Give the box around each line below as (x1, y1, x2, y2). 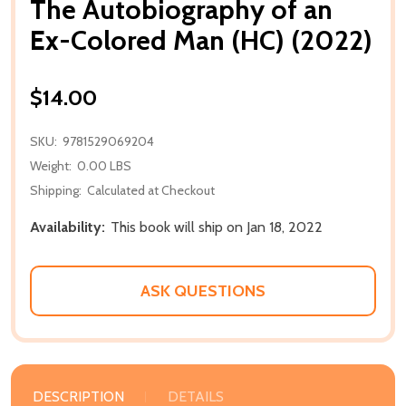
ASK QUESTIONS (140, 280, 266, 301)
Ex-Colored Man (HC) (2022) (30, 23, 372, 57)
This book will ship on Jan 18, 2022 (111, 217, 323, 236)
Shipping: (30, 181, 82, 198)
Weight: (30, 157, 72, 174)
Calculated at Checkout (87, 181, 215, 198)
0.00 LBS (77, 157, 131, 174)
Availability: (30, 217, 105, 236)
